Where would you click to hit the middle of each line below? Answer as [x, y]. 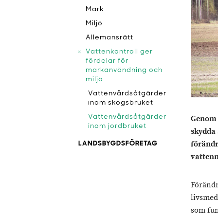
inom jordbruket [117, 126]
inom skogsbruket [121, 103]
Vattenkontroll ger [119, 52]
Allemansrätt [109, 38]
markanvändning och [124, 70]
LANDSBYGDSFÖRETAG [118, 144]
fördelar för [107, 61]
